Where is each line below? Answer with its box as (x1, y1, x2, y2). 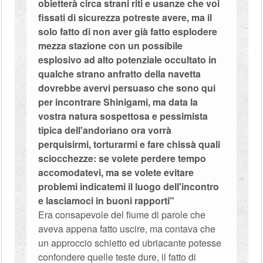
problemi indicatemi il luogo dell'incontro (38, 180, 220, 193)
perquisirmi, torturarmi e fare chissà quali (38, 137, 221, 151)
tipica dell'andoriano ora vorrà (38, 123, 172, 137)
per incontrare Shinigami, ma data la (38, 95, 198, 109)
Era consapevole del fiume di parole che (38, 208, 206, 221)
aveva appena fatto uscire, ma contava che (38, 222, 216, 235)
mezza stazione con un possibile (38, 39, 183, 52)
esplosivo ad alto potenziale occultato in (38, 53, 217, 66)
